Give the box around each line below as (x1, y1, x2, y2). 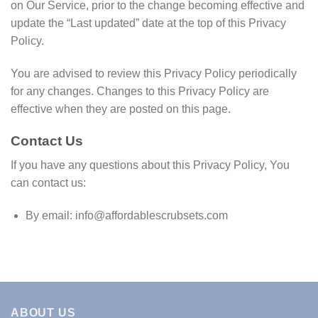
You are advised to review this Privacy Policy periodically (11, 67, 297, 79)
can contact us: (11, 177, 86, 190)
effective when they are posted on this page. (11, 103, 231, 115)
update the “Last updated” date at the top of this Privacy (11, 17, 286, 30)
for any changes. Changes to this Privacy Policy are (11, 85, 269, 97)
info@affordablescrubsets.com (75, 209, 228, 222)
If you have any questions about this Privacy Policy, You (11, 159, 290, 172)
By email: (25, 209, 75, 222)
